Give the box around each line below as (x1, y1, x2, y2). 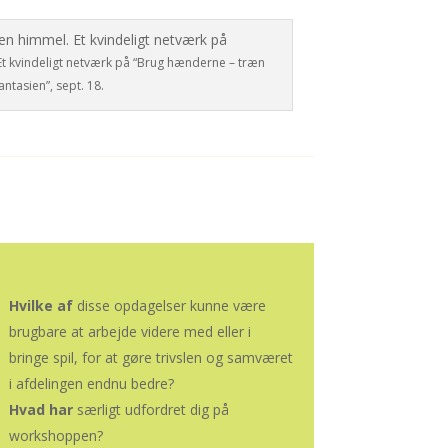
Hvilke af (8, 296, 77, 316)
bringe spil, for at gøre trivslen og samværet (8, 348, 293, 368)
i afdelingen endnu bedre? (8, 374, 174, 394)
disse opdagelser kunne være (76, 296, 266, 316)
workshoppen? (8, 426, 103, 446)
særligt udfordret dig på (76, 400, 229, 420)
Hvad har (8, 400, 77, 420)
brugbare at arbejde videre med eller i (8, 322, 251, 342)
